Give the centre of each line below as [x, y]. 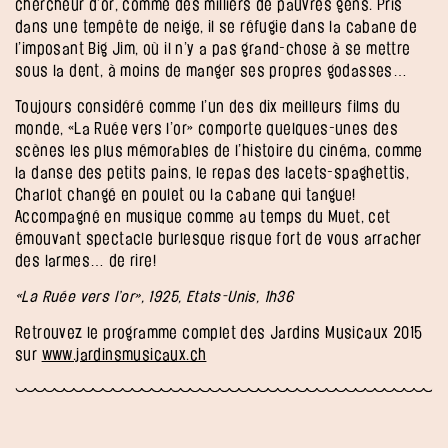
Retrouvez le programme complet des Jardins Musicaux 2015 [219, 332]
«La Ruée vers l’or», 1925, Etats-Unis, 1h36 [154, 296]
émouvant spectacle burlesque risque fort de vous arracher [218, 238]
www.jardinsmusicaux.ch [124, 354]
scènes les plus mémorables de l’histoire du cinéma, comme [219, 150]
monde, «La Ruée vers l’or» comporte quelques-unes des [207, 128]
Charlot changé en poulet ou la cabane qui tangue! [185, 194]
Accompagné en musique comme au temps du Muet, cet [203, 216]
